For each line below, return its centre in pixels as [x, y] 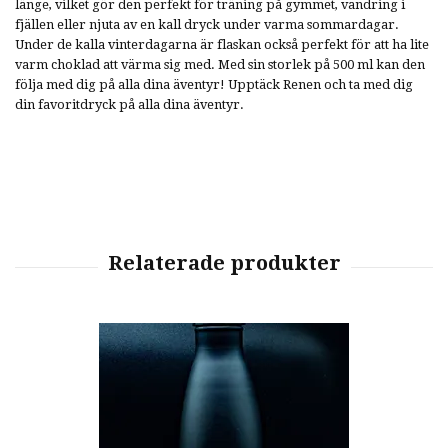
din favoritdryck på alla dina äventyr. [129, 104]
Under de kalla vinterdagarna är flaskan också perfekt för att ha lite [222, 44]
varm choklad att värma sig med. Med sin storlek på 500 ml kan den [220, 64]
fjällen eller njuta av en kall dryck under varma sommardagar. [207, 24]
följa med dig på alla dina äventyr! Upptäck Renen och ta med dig [214, 84]
